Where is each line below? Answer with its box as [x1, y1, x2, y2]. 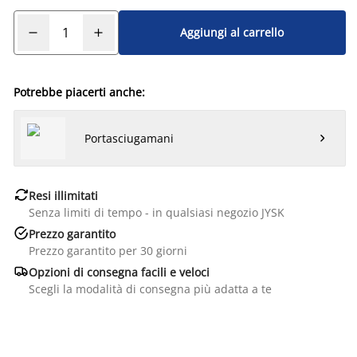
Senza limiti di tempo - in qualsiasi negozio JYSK [28, 204, 284, 220]
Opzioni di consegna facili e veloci [28, 264, 210, 280]
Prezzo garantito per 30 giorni [28, 242, 187, 258]
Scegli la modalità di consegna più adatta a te [28, 280, 272, 296]
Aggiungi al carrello [180, 25, 284, 41]
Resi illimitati [28, 187, 98, 203]
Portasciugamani [84, 130, 174, 146]
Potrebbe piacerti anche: [13, 84, 145, 100]
